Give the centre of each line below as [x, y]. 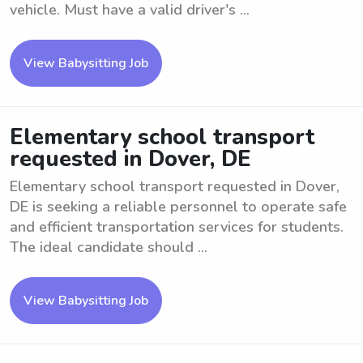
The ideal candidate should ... [109, 247]
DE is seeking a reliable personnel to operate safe [178, 207]
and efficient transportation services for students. [177, 227]
